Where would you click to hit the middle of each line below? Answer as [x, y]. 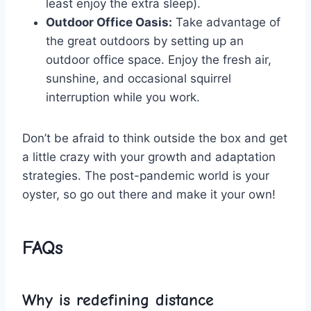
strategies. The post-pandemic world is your [146, 175]
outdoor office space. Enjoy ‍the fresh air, [159, 59]
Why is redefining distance [118, 300]
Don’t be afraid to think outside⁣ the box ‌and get [155, 138]
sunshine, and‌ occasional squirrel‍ [138, 78]
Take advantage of [226, 22]
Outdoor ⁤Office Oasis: [109, 22]
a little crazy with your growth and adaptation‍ [149, 157]
